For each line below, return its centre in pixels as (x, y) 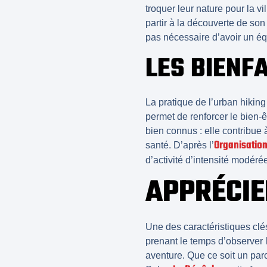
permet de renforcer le (193, 116)
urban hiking (240, 102)
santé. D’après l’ (180, 145)
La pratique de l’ (179, 102)
